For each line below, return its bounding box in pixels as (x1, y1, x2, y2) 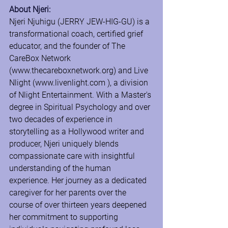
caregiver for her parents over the (9, 188, 128, 197)
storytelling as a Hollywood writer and (9, 127, 146, 136)
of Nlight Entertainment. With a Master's (9, 90, 153, 100)
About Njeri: (9, 5, 50, 14)
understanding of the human (9, 163, 113, 173)
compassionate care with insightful (9, 151, 137, 161)
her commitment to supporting (9, 212, 120, 222)
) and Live (113, 66, 150, 75)
